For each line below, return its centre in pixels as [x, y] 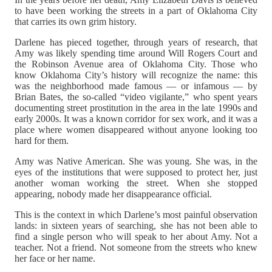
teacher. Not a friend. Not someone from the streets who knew [136, 248]
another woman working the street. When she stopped [136, 183]
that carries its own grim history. [76, 22]
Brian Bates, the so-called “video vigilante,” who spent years [136, 97]
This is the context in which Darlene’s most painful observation [136, 215]
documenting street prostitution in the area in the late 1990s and [136, 108]
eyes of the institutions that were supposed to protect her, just [136, 172]
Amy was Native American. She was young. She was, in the [136, 161]
